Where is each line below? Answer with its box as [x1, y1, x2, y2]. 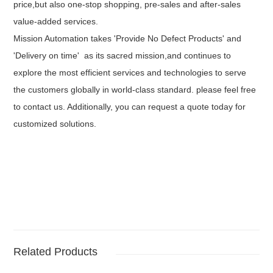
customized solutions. [13, 118, 97, 129]
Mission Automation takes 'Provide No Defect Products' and [13, 33, 242, 43]
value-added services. [13, 16, 99, 26]
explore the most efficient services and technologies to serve [13, 67, 247, 77]
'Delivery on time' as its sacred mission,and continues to [13, 50, 232, 60]
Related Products [13, 245, 98, 258]
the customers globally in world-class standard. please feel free [13, 84, 257, 94]
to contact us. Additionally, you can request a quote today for [13, 101, 246, 112]
